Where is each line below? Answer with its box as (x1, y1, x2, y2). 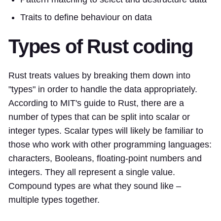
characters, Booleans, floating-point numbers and (8, 153, 202, 163)
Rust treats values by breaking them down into (8, 70, 190, 80)
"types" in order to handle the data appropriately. (8, 84, 197, 94)
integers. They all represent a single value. (8, 167, 175, 177)
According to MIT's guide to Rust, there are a (8, 98, 184, 108)
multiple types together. (8, 194, 100, 205)
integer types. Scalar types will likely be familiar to (8, 125, 203, 136)
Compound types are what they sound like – (8, 181, 181, 191)
